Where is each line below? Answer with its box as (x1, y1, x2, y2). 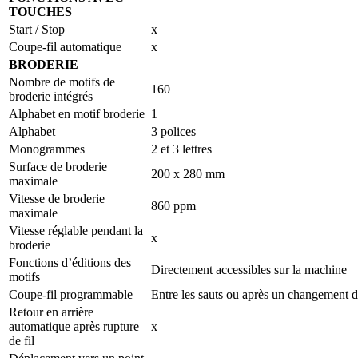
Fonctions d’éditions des (9, 255, 131, 269)
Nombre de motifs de (9, 74, 115, 89)
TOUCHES (9, 4, 72, 18)
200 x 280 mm (151, 166, 225, 181)
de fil (9, 333, 34, 348)
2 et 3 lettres (151, 141, 212, 156)
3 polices (151, 124, 196, 138)
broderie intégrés (9, 89, 93, 103)
